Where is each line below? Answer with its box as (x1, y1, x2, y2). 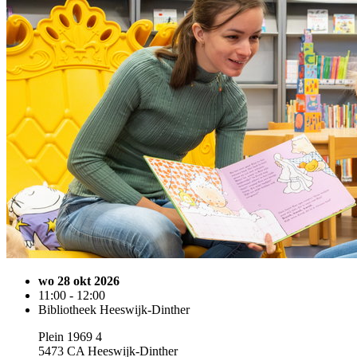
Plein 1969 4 (38, 330, 102, 343)
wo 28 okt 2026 (38, 274, 120, 288)
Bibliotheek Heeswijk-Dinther (38, 303, 190, 316)
